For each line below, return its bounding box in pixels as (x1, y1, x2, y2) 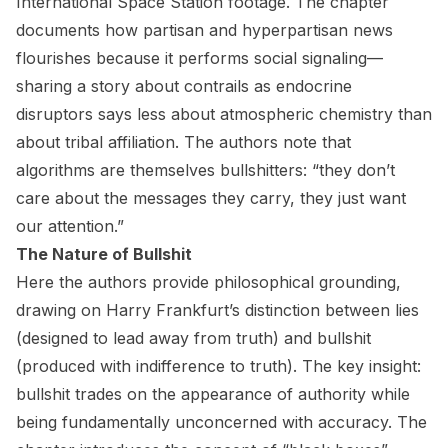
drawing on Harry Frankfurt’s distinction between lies (16, 300, 419, 320)
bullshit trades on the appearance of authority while (16, 384, 410, 404)
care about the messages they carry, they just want (16, 188, 406, 208)
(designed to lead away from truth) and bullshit (16, 328, 371, 348)
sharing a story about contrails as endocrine (16, 76, 352, 96)
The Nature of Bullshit (16, 244, 192, 264)
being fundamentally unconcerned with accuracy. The (16, 412, 427, 432)
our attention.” (16, 216, 124, 236)
